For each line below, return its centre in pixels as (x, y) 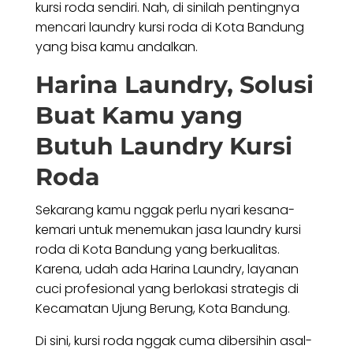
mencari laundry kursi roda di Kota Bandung (169, 28)
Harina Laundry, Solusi (174, 85)
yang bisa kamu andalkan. (116, 47)
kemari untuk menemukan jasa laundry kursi (168, 230)
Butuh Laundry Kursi (163, 147)
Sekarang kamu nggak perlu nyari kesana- (165, 210)
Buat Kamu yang (139, 116)
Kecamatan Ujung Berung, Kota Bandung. (164, 309)
